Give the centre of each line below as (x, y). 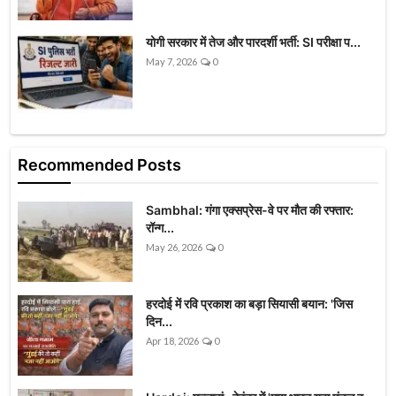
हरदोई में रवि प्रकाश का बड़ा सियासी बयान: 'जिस (249, 303)
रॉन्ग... (160, 227)
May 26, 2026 (174, 247)
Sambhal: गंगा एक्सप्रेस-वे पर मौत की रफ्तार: (250, 209)
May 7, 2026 (171, 61)
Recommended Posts (99, 164)
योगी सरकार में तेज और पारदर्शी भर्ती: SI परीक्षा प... (253, 42)
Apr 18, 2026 (172, 340)
